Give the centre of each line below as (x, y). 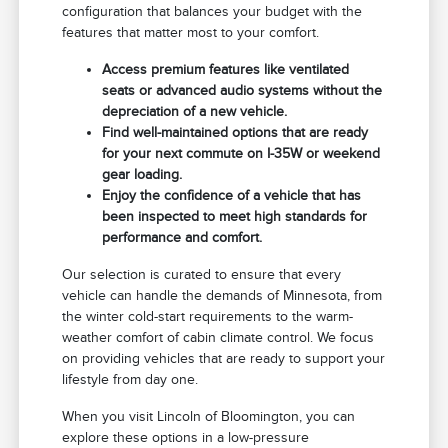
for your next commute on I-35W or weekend (241, 153)
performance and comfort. (182, 237)
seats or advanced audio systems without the (242, 90)
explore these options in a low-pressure (186, 437)
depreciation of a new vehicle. (195, 111)
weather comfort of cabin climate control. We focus (218, 337)
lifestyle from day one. (130, 379)
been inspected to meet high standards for (235, 216)
